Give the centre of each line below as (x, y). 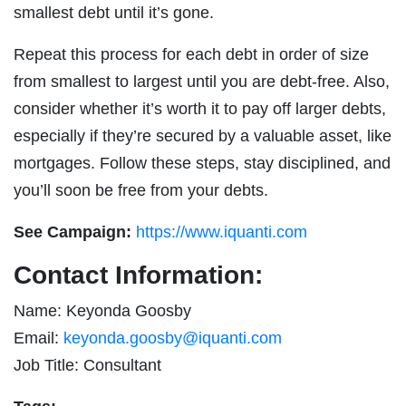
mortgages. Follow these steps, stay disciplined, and (202, 163)
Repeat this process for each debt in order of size (191, 54)
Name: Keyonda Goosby (102, 310)
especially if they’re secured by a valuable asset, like (203, 135)
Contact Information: (138, 275)
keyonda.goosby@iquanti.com (173, 338)
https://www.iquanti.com (222, 232)
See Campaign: (75, 232)
